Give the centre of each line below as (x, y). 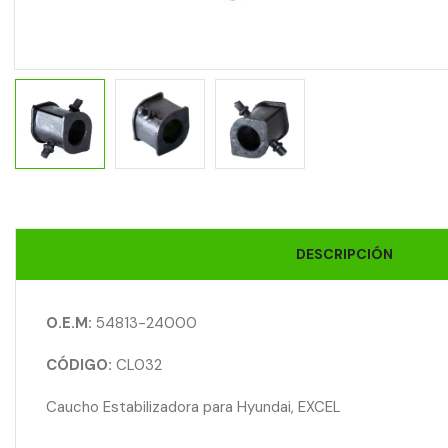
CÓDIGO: (81, 365)
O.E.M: (71, 323)
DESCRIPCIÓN (344, 254)
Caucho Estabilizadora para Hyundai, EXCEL (193, 407)
